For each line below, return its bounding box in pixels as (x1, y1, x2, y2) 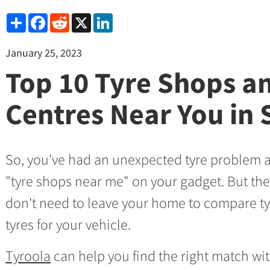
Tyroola (5, 246, 51, 265)
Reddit (69, 13, 93, 24)
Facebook (48, 13, 83, 24)
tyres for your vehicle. (5, 215, 131, 234)
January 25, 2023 (5, 46, 82, 60)
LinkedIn (113, 13, 144, 24)
